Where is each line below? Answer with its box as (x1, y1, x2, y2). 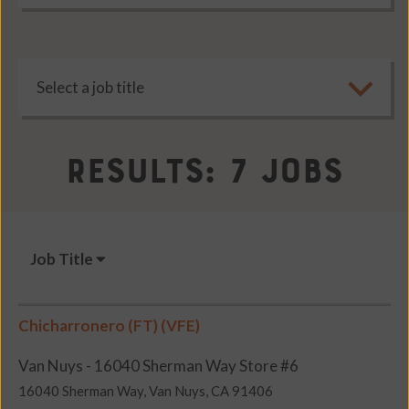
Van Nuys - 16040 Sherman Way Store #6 (18, 356, 299, 376)
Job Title (29, 248, 96, 268)
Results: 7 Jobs (66, 149, 343, 192)
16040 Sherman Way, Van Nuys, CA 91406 (18, 383, 273, 400)
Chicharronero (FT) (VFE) (18, 316, 200, 336)
